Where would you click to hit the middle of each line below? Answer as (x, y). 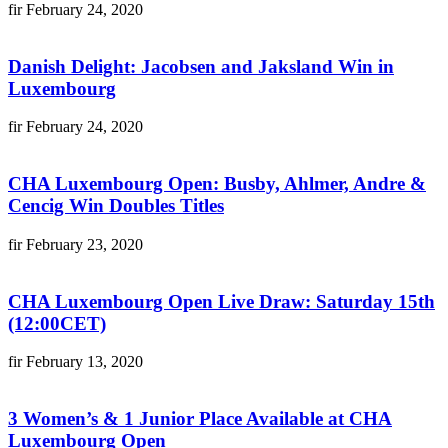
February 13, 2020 (84, 362)
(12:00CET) (57, 323)
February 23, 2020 (84, 244)
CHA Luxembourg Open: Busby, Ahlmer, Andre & (217, 184)
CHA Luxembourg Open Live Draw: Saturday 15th (221, 301)
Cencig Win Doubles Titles (116, 206)
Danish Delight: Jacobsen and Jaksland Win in (201, 66)
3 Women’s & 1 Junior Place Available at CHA (200, 419)
